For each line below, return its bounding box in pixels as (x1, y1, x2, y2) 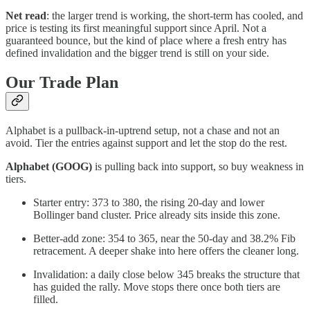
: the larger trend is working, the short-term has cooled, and (46, 9, 303, 21)
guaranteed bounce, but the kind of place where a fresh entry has (6, 34, 286, 46)
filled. (33, 293, 58, 305)
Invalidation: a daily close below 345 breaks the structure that (33, 268, 300, 280)
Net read (6, 9, 46, 21)
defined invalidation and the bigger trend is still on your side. (6, 46, 269, 59)
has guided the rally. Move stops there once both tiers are (33, 280, 280, 293)
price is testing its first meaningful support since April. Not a (6, 21, 266, 34)
